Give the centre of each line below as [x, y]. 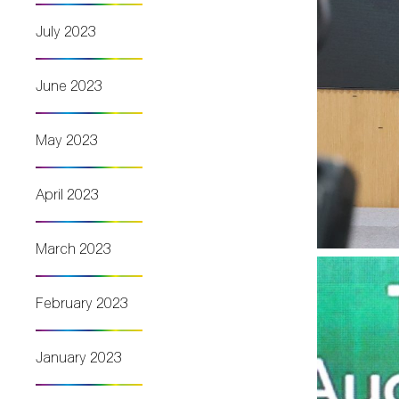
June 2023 [69, 85]
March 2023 [73, 248]
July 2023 [66, 31]
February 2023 [82, 303]
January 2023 [79, 357]
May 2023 [67, 140]
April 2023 [67, 194]
